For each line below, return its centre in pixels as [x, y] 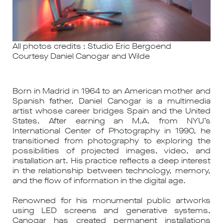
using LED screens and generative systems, [111, 210]
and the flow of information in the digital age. [99, 180]
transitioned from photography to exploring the [111, 140]
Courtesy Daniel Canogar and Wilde [81, 56]
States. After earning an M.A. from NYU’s [111, 120]
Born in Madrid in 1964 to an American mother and [111, 91]
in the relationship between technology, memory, [111, 170]
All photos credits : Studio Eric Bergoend [92, 46]
